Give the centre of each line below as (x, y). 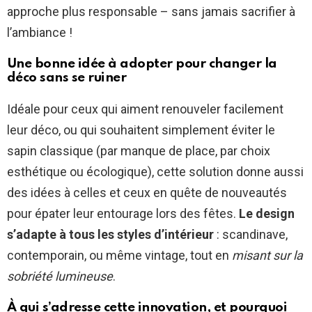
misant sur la (267, 256)
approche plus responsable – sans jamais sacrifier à (151, 12)
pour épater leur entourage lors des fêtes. (123, 214)
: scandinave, (251, 235)
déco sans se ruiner (67, 78)
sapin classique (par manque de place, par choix (139, 151)
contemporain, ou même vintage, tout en (119, 256)
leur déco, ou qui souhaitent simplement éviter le (141, 130)
